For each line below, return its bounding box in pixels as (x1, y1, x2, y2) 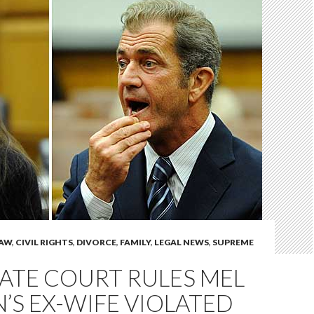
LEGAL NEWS (154, 237, 209, 247)
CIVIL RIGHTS (15, 237, 73, 247)
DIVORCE (76, 237, 116, 247)
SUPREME (212, 237, 254, 247)
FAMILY (120, 237, 151, 247)
